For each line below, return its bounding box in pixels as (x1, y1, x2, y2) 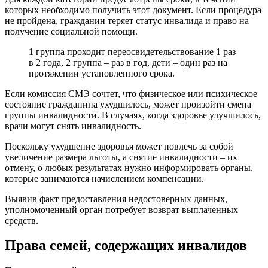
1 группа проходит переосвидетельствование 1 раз (29, 46, 236, 57)
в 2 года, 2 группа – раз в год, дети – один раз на (29, 57, 227, 68)
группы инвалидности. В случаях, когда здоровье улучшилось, (5, 109, 261, 120)
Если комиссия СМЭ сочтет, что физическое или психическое (5, 88, 257, 99)
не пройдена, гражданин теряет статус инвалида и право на (5, 15, 249, 26)
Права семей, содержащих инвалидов (5, 237, 247, 254)
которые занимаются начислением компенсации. (5, 173, 204, 184)
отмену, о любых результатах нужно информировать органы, (5, 162, 253, 173)
